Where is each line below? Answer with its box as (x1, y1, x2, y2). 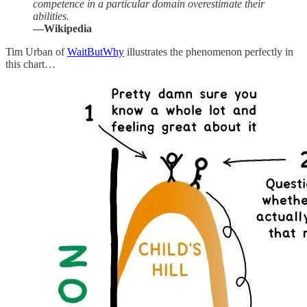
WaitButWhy (67, 46, 124, 58)
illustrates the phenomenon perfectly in (124, 46, 293, 58)
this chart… (5, 58, 56, 71)
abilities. (33, 10, 69, 23)
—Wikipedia (33, 23, 92, 35)
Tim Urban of (5, 46, 67, 58)
